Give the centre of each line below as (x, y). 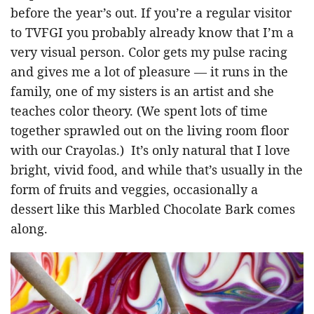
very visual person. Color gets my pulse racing (149, 52)
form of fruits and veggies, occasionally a (134, 189)
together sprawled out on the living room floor (150, 130)
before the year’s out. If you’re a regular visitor (151, 12)
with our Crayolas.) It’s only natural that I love (150, 150)
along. (29, 228)
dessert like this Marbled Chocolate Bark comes (153, 209)
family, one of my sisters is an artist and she (142, 91)
